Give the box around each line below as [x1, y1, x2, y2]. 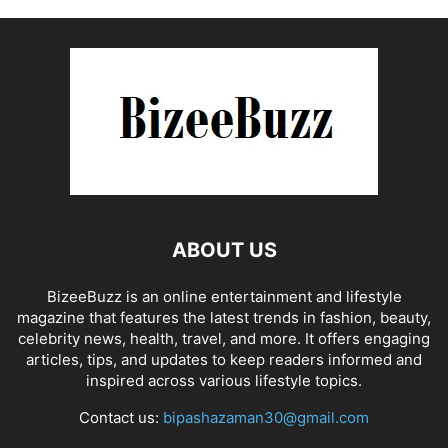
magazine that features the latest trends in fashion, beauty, [17, 307, 431, 327]
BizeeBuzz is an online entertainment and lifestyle [46, 286, 402, 306]
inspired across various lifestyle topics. [86, 370, 362, 390]
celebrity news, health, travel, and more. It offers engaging [18, 328, 430, 348]
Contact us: [79, 407, 163, 427]
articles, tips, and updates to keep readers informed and [26, 349, 422, 369]
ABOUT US [171, 237, 277, 262]
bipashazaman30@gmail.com [163, 407, 369, 427]
